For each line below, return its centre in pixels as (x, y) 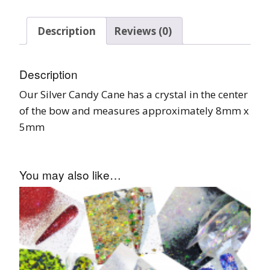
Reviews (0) (143, 31)
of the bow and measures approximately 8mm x (134, 110)
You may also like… (70, 174)
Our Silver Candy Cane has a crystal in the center (133, 94)
